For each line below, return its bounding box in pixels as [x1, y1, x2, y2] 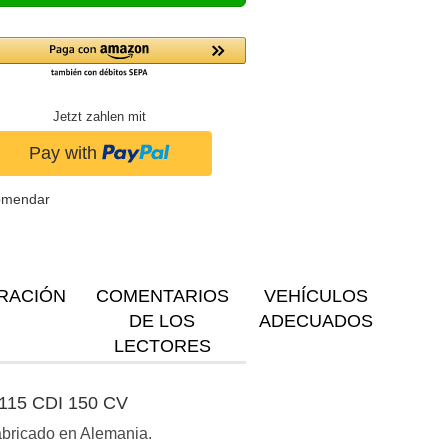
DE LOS [129, 310, 195, 331]
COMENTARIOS [95, 285, 229, 306]
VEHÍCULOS [263, 285, 368, 306]
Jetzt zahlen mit [52, 110, 146, 124]
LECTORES [113, 335, 211, 356]
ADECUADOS [258, 310, 373, 331]
